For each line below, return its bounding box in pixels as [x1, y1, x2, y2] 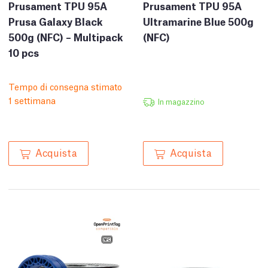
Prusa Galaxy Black [8, 14, 103, 29]
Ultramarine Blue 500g [143, 14, 254, 29]
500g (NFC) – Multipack [8, 30, 123, 44]
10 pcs [8, 45, 39, 60]
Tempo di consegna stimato [8, 80, 122, 93]
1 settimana [8, 94, 56, 106]
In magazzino [157, 96, 205, 107]
